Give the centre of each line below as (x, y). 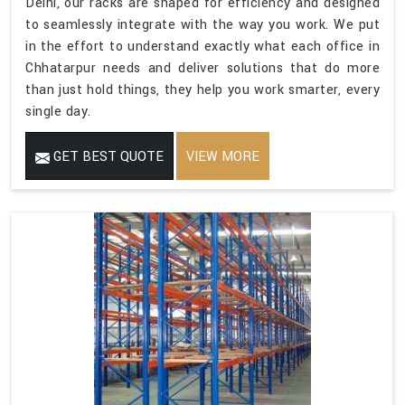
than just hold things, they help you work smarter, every (202, 90)
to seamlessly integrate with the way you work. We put (202, 25)
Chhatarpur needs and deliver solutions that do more (202, 69)
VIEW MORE (223, 157)
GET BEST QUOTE (107, 157)
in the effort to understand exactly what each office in (202, 47)
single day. (58, 112)
